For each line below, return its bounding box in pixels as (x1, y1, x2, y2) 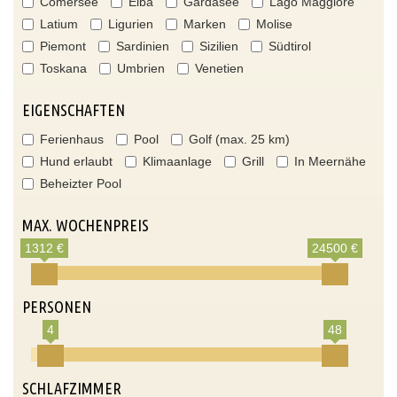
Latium (40, 17, 78, 31)
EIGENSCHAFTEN (22, 101, 125, 119)
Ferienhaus (40, 132, 104, 146)
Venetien (195, 61, 244, 75)
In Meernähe (294, 154, 366, 168)
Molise (256, 17, 292, 31)
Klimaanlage (143, 154, 212, 168)
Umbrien (117, 61, 165, 75)
